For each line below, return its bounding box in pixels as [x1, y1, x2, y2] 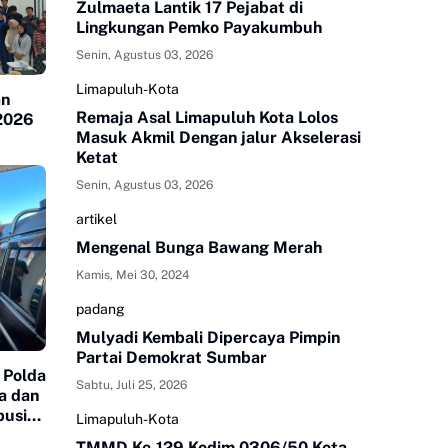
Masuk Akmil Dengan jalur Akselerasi [76, 128, 361, 148]
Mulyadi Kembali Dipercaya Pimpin [76, 328, 340, 348]
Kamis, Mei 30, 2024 [76, 268, 190, 283]
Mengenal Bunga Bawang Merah [76, 238, 322, 258]
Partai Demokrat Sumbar [76, 348, 267, 368]
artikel [76, 211, 117, 228]
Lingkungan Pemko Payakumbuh [76, 18, 322, 38]
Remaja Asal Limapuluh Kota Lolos [76, 108, 338, 128]
